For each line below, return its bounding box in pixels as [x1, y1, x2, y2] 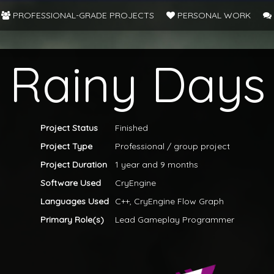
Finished [114, 122, 148, 133]
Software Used [40, 177, 101, 188]
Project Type [40, 141, 92, 152]
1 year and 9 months [114, 159, 198, 170]
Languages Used [40, 196, 109, 207]
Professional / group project [114, 141, 230, 152]
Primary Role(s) [40, 214, 104, 225]
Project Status [40, 122, 98, 133]
